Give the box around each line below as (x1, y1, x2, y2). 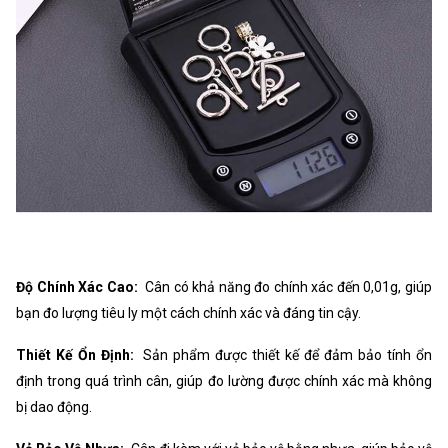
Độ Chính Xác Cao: (16, 279, 138, 296)
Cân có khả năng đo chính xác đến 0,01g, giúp (141, 279, 433, 296)
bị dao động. (16, 399, 92, 416)
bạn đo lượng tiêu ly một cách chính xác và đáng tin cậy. (16, 305, 361, 322)
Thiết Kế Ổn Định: (16, 347, 134, 364)
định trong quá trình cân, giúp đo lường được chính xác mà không (16, 373, 432, 390)
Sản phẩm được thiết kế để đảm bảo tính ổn (138, 347, 432, 364)
